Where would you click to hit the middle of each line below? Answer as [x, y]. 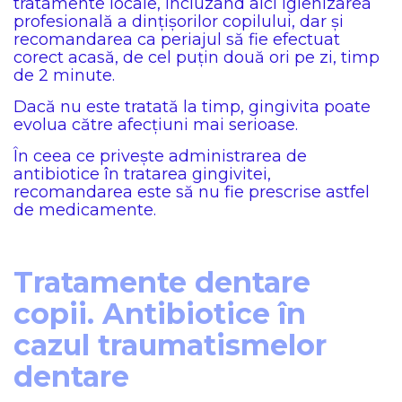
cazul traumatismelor [170, 345]
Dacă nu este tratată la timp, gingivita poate [192, 107]
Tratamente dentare [162, 282]
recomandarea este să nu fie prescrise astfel [192, 192]
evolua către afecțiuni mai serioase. [156, 125]
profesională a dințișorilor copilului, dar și [179, 22]
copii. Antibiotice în [160, 314]
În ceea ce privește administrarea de [160, 156]
